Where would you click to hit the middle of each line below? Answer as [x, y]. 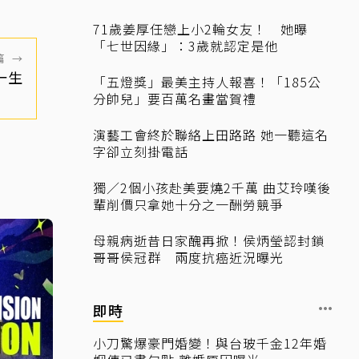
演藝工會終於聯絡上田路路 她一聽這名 [211, 135]
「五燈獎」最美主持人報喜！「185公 [207, 82]
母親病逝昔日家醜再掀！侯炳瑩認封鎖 [209, 240]
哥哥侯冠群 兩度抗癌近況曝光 [188, 257]
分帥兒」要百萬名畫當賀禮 [175, 99]
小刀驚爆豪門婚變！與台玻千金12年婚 [210, 343]
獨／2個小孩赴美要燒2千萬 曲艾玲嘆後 [212, 188]
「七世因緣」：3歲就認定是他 [186, 46]
